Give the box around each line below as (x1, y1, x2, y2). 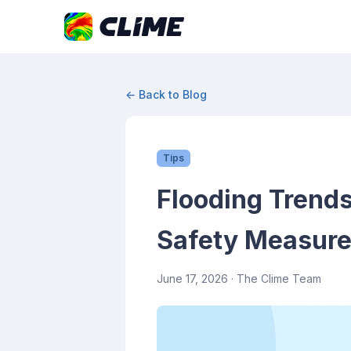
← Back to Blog (125, 88, 207, 101)
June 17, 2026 (157, 272, 228, 285)
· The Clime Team (228, 272, 321, 285)
